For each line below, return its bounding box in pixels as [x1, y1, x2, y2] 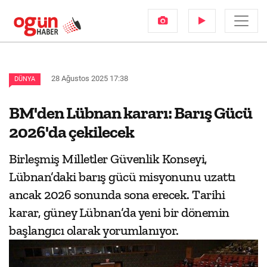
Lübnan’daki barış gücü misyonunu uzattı [9, 169, 235, 185]
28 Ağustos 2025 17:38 [51, 74, 128, 83]
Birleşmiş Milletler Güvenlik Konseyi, [9, 151, 207, 167]
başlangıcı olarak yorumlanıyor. [9, 222, 179, 238]
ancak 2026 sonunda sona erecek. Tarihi [9, 187, 225, 203]
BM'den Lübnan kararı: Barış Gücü [9, 103, 252, 123]
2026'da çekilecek [9, 122, 134, 142]
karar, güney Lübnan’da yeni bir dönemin [9, 204, 229, 221]
